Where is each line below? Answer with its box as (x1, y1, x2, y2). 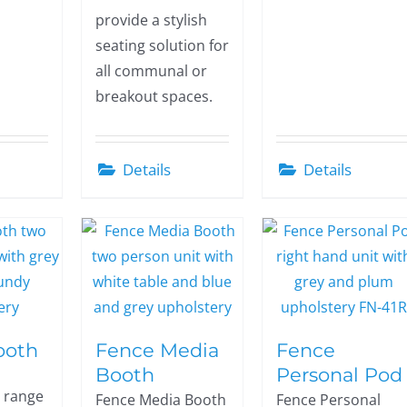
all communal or (95, 61, 208, 81)
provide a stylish (95, 10, 208, 30)
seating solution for (95, 35, 230, 55)
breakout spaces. (95, 86, 213, 106)
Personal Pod (276, 362, 403, 386)
